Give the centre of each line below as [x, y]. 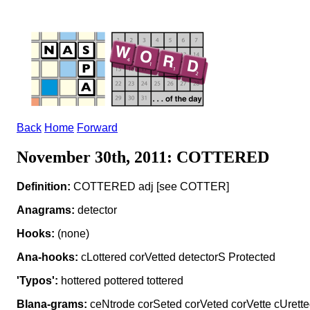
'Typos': [37, 280]
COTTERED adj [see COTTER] [150, 186]
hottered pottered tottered [121, 280]
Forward [97, 128]
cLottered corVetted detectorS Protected [177, 257]
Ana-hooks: [47, 257]
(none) [72, 233]
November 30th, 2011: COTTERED [143, 157]
